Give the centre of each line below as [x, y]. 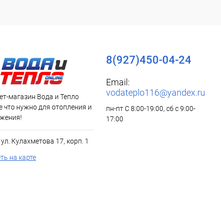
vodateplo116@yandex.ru [156, 92]
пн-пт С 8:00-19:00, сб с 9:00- [151, 109]
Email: [118, 82]
